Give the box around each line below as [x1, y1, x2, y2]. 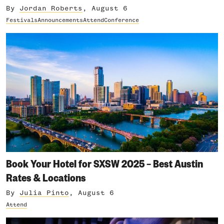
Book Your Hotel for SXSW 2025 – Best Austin [6, 155, 203, 170]
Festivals [6, 17, 37, 23]
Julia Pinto [19, 189, 69, 196]
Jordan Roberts [19, 4, 82, 12]
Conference [104, 17, 139, 23]
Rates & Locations [6, 169, 86, 184]
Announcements [37, 17, 83, 23]
